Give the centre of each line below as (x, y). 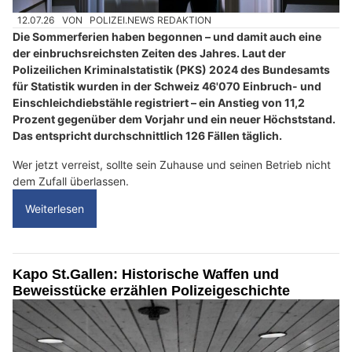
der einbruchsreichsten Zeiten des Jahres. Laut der (149, 53)
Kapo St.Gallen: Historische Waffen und (146, 275)
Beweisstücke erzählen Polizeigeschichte (151, 291)
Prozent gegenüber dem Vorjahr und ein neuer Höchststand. (174, 119)
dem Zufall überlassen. (71, 181)
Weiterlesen (55, 209)
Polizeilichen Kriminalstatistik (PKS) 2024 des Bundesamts (171, 70)
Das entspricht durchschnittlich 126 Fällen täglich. (147, 136)
